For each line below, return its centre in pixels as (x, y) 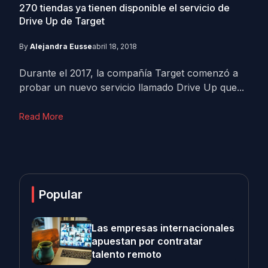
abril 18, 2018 (115, 46)
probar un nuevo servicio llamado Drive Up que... (132, 87)
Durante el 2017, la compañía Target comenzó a (129, 73)
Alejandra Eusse (61, 46)
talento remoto (127, 254)
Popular (61, 194)
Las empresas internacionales (163, 228)
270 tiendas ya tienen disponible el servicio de (124, 8)
